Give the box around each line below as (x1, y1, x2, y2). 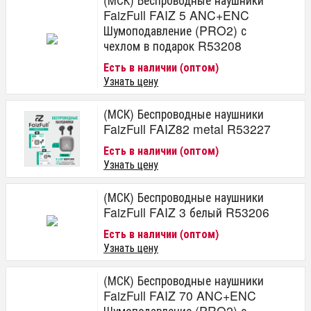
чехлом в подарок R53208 (103, 36, 242, 54)
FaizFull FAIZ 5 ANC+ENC (103, 6, 249, 24)
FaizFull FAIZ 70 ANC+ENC (103, 286, 256, 304)
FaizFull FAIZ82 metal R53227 (103, 119, 271, 137)
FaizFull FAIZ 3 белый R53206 (103, 203, 269, 221)
